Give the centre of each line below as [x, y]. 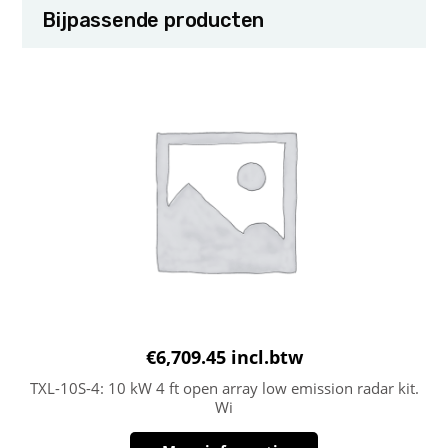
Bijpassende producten [153, 20]
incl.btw [266, 357]
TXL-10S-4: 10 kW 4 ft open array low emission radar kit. [224, 388]
